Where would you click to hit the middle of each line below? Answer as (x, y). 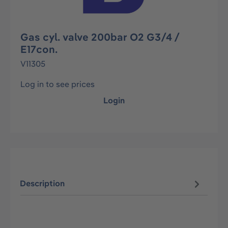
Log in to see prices (58, 84)
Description (42, 183)
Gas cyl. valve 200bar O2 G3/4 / (100, 37)
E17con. (39, 49)
